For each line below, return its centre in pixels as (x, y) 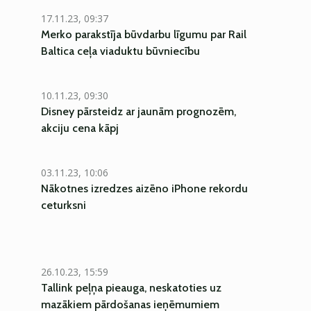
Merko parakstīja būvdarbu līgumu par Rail (144, 34)
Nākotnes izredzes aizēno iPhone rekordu (144, 188)
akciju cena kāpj (80, 128)
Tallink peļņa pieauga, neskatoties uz (131, 288)
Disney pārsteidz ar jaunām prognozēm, (138, 111)
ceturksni (64, 205)
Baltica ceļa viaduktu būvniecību (120, 51)
